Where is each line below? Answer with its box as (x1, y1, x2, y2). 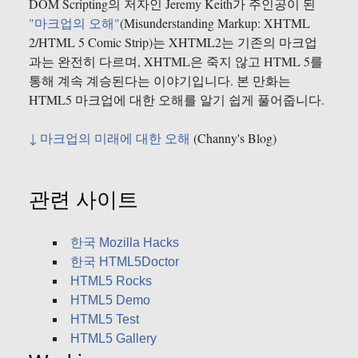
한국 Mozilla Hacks (70, 236, 179, 250)
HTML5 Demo (70, 293, 150, 308)
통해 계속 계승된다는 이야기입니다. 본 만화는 (29, 72, 291, 89)
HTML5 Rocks (70, 274, 152, 288)
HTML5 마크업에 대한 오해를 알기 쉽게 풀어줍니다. (29, 91, 324, 109)
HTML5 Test (70, 312, 139, 327)
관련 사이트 (29, 188, 138, 213)
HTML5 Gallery (70, 332, 157, 346)
